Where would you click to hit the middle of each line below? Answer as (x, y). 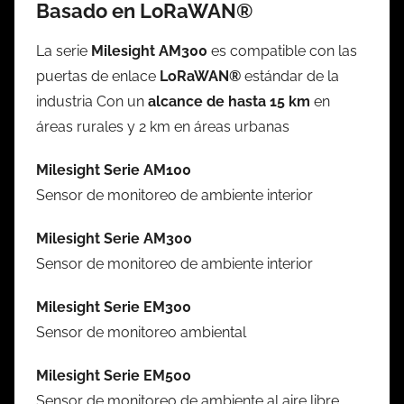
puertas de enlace (98, 77)
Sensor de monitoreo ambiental (141, 333)
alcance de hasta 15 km (229, 102)
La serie (64, 51)
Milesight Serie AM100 (114, 170)
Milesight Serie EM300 (114, 308)
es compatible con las (282, 51)
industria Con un (92, 102)
